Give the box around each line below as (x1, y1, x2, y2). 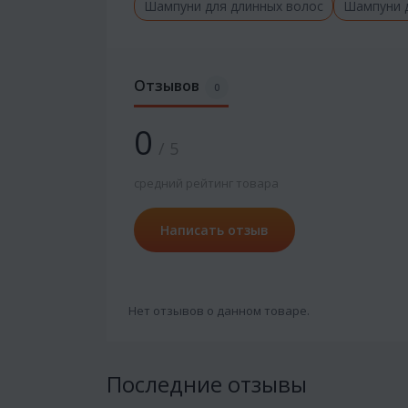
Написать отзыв (160, 220, 269, 239)
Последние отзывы (107, 368, 307, 399)
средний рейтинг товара (134, 174, 279, 191)
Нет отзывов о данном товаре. (128, 301, 310, 319)
